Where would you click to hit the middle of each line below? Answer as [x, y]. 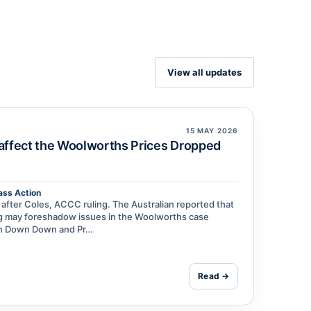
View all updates [204, 73]
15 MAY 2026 [212, 130]
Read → [213, 276]
